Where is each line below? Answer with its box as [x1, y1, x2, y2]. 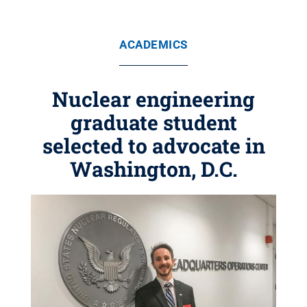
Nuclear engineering [52, 86, 255, 112]
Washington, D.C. [69, 156, 238, 182]
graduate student [70, 109, 237, 136]
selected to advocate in [42, 132, 265, 159]
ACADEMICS [119, 38, 188, 51]
